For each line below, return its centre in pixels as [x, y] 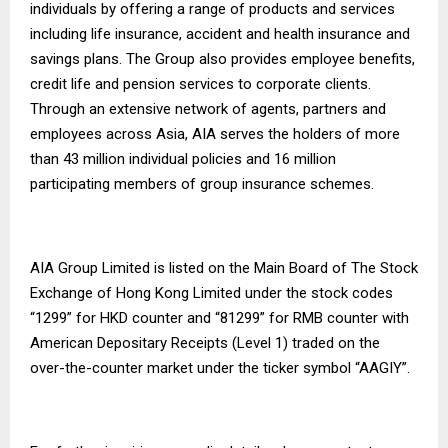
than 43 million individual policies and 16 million [183, 158]
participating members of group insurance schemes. [202, 183]
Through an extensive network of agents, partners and [208, 108]
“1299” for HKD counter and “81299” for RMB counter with [219, 317]
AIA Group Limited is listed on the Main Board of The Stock [224, 267]
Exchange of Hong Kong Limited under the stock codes [211, 292]
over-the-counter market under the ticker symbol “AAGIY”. [220, 367]
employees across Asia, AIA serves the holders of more [215, 133]
